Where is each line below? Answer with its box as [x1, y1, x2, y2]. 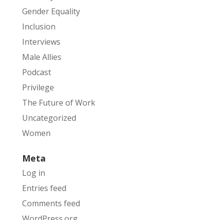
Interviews [22, 36, 60, 47]
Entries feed [22, 183, 66, 193]
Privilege [22, 82, 54, 93]
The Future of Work [22, 97, 95, 108]
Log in [22, 167, 45, 178]
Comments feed [22, 198, 80, 209]
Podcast [22, 67, 51, 78]
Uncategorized [22, 112, 76, 123]
